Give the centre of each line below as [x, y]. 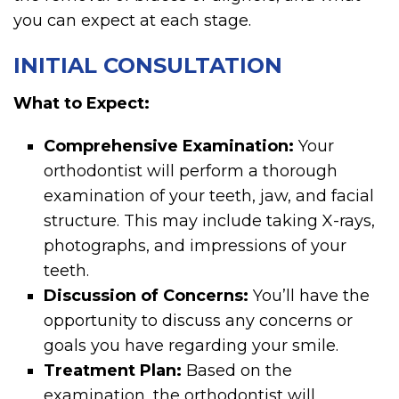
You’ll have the [309, 296]
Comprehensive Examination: [169, 147]
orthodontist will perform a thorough [191, 171]
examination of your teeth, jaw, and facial [209, 196]
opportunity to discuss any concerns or [199, 321]
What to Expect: [81, 104]
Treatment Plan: [113, 371]
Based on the [237, 371]
